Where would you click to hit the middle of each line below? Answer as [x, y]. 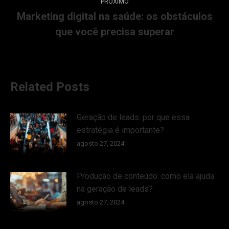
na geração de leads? [115, 189]
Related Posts [50, 87]
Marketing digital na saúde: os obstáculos [114, 16]
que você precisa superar [114, 31]
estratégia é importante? [120, 130]
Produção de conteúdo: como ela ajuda [145, 176]
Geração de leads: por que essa [133, 117]
